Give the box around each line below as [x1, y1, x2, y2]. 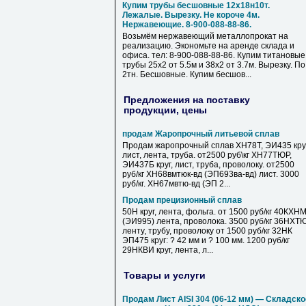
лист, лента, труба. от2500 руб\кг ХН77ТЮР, [122, 150, 292, 160]
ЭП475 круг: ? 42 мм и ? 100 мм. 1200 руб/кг [122, 236, 290, 245]
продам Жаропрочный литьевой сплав [122, 129, 279, 139]
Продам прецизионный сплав [122, 195, 242, 205]
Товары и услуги [124, 269, 206, 281]
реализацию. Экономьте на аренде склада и [122, 41, 294, 51]
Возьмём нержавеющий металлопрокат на [122, 31, 288, 41]
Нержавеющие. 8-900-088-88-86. [122, 20, 251, 29]
